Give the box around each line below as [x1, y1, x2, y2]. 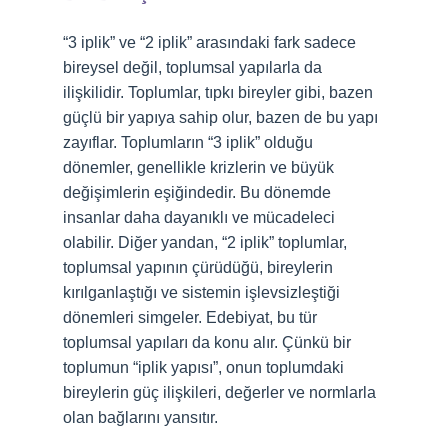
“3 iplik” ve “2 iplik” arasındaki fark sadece [63, 34, 356, 51]
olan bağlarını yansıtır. [63, 409, 218, 426]
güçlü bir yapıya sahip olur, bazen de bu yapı [63, 109, 378, 126]
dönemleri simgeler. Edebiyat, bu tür [63, 309, 317, 326]
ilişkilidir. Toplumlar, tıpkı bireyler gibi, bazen [63, 84, 373, 101]
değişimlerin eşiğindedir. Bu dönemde [63, 184, 331, 201]
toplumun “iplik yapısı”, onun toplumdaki [63, 359, 344, 376]
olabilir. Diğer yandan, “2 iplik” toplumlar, [63, 234, 347, 251]
